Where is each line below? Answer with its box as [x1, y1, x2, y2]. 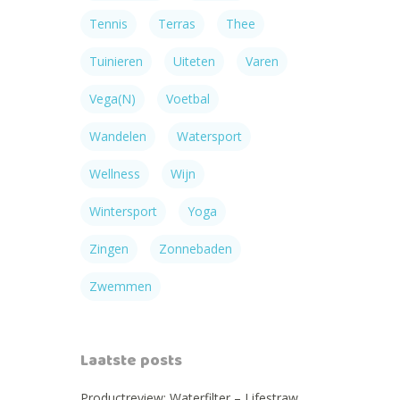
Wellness [89, 165, 140, 182]
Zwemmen [89, 278, 152, 295]
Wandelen [89, 128, 146, 145]
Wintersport [89, 203, 157, 220]
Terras [158, 15, 196, 32]
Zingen [89, 240, 129, 257]
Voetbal [166, 90, 210, 107]
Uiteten [173, 53, 215, 70]
